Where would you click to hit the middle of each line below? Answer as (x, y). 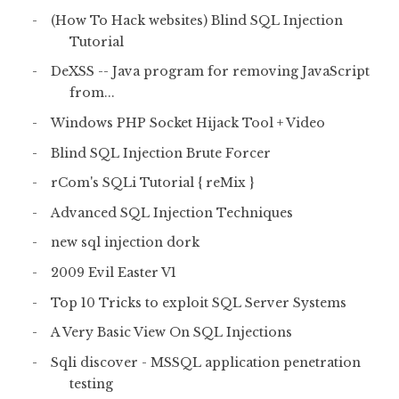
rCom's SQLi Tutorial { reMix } (152, 183)
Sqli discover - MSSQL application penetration (205, 362)
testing (91, 383)
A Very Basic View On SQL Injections (171, 333)
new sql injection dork (125, 243)
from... (92, 93)
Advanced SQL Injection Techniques (171, 212)
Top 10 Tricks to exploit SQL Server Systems (198, 302)
